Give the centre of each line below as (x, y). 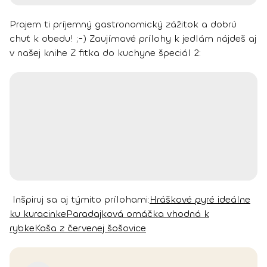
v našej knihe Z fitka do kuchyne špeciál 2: (105, 53)
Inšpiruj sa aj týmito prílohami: (81, 200)
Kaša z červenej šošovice (90, 228)
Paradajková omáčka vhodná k (138, 214)
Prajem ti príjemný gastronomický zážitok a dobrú (123, 24)
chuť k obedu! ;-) (48, 39)
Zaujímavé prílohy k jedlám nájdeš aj (173, 39)
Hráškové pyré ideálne (200, 200)
